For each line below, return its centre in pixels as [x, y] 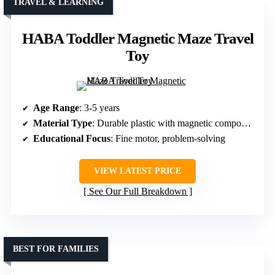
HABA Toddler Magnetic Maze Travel [137, 38]
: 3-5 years [99, 107]
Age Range [56, 107]
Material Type [63, 123]
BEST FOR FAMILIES [56, 249]
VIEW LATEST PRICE [137, 171]
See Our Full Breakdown [137, 191]
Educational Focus [72, 138]
